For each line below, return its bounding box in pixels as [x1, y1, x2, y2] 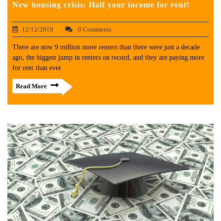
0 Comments [76, 26, 111, 34]
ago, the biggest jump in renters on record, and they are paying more [12, 54, 204, 62]
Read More [16, 82, 47, 90]
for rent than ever [12, 64, 61, 72]
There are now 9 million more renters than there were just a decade [12, 43, 200, 51]
